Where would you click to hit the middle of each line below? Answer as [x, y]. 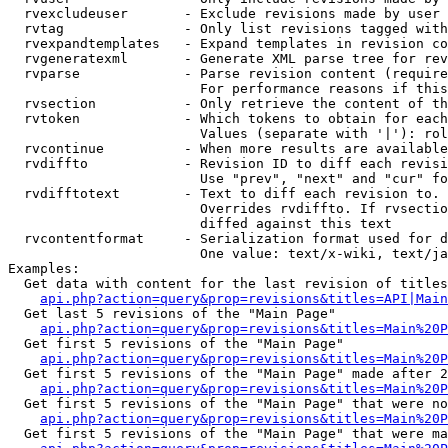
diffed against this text [200, 223]
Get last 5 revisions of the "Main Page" [172, 313]
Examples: [44, 268]
